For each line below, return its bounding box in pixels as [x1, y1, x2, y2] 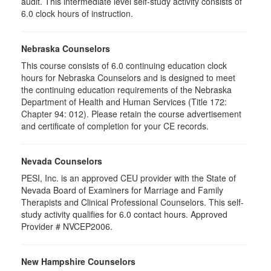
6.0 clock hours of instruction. [21, 7, 133, 19]
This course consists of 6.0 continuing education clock [21, 59, 227, 71]
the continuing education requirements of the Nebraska [21, 83, 232, 96]
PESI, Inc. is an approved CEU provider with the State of [21, 172, 236, 184]
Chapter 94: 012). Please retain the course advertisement [21, 108, 241, 120]
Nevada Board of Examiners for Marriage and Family [21, 184, 223, 196]
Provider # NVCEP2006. [21, 220, 113, 232]
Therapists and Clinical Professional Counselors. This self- [21, 196, 244, 208]
